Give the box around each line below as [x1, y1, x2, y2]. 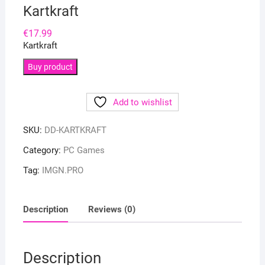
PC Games [63, 144, 105, 156]
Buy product [27, 62, 73, 72]
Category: [22, 144, 63, 156]
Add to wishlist [112, 96, 172, 108]
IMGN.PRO [41, 164, 83, 176]
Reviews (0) [88, 204, 135, 215]
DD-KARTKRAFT [44, 124, 106, 135]
